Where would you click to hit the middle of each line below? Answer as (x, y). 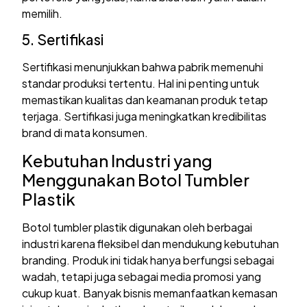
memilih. (42, 13)
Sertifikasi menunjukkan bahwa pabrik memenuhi (143, 67)
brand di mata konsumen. (85, 133)
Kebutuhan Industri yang (118, 161)
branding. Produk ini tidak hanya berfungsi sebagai (148, 260)
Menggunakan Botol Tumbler (136, 180)
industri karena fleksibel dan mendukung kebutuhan (151, 244)
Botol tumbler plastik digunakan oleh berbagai (137, 228)
